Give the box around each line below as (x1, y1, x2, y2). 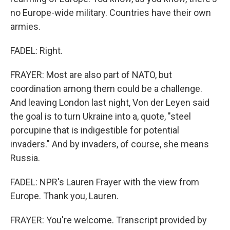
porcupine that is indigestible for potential (10, 125, 179, 136)
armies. (10, 21, 41, 32)
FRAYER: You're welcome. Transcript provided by (10, 215, 207, 226)
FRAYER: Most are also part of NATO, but (10, 69, 172, 81)
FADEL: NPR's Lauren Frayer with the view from (10, 177, 199, 188)
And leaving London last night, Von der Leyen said (10, 97, 209, 108)
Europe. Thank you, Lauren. (10, 190, 119, 202)
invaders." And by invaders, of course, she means (10, 139, 209, 150)
